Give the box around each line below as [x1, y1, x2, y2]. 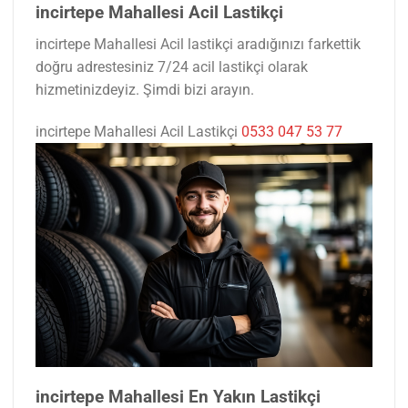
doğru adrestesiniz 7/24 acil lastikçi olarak [36, 57, 308, 76]
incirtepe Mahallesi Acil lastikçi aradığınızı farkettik [36, 35, 361, 53]
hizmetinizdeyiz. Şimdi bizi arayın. [36, 80, 254, 98]
